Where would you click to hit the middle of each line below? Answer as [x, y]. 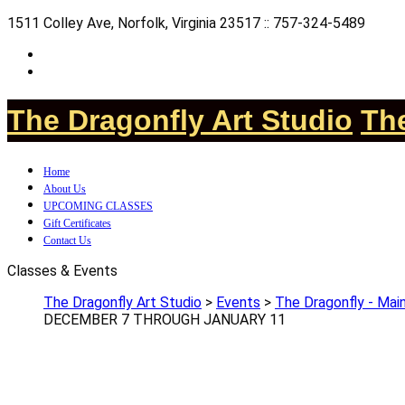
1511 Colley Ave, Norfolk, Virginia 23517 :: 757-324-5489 [186, 23]
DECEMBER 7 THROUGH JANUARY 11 [165, 319]
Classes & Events [62, 270]
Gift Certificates [77, 223]
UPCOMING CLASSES [98, 206]
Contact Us [67, 240]
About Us [65, 188]
